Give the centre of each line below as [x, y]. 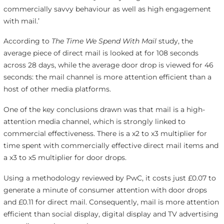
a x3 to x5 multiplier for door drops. [65, 158]
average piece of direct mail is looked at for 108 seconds [101, 53]
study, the [175, 41]
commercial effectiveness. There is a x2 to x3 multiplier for [105, 134]
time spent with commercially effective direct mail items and [111, 146]
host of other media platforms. [57, 89]
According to [27, 41]
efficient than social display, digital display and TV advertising [111, 214]
